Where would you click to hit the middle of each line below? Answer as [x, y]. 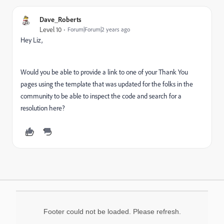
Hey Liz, [31, 40]
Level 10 [50, 29]
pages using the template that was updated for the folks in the [107, 84]
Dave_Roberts [60, 19]
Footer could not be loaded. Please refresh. [112, 211]
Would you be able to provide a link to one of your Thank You [104, 72]
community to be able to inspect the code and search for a [101, 96]
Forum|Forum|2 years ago [99, 29]
